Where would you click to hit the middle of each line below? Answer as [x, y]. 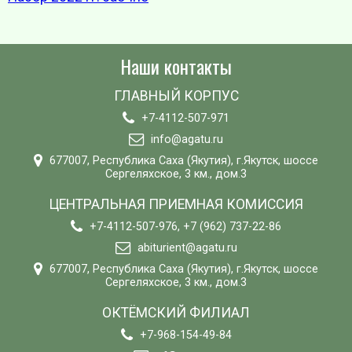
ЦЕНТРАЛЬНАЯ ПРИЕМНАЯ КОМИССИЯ [176, 204]
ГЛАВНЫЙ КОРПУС [176, 95]
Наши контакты [176, 66]
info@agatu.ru [187, 139]
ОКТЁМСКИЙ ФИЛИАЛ [176, 312]
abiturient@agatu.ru [187, 247]
